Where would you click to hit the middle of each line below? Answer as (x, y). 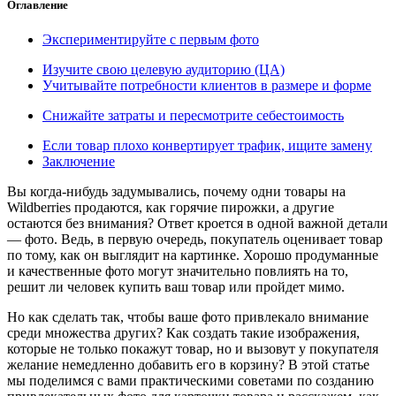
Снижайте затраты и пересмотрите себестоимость (193, 116)
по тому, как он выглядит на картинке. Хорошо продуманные (193, 255)
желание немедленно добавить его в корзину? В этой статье (188, 365)
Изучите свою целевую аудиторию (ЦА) (164, 70)
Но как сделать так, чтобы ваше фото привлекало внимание (188, 317)
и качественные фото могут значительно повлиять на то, (178, 271)
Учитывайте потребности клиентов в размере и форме (207, 86)
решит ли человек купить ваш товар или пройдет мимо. (176, 287)
